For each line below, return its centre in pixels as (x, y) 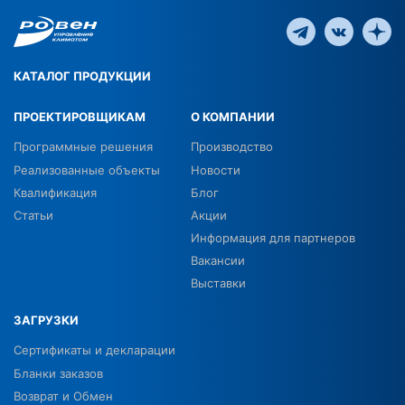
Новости (216, 170)
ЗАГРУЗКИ (46, 320)
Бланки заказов (58, 374)
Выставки (219, 283)
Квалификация (55, 193)
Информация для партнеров (273, 238)
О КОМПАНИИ (233, 117)
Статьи (33, 216)
